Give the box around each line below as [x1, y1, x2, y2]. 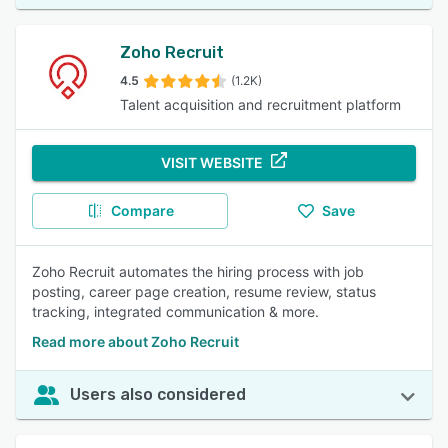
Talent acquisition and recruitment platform [120, 96, 401, 113]
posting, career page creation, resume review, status [32, 283, 376, 300]
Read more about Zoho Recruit [32, 333, 239, 350]
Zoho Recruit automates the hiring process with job [32, 263, 364, 280]
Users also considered [70, 385, 246, 404]
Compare [110, 202, 174, 219]
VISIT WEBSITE [161, 154, 263, 171]
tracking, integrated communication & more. [32, 303, 319, 320]
